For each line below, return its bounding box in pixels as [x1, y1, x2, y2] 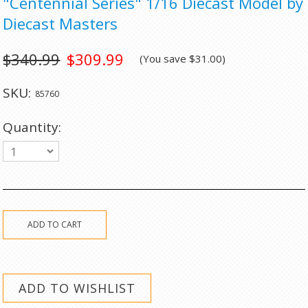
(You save [140, 52, 190, 65]
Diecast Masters [3, 13, 118, 34]
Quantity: [3, 118, 62, 136]
